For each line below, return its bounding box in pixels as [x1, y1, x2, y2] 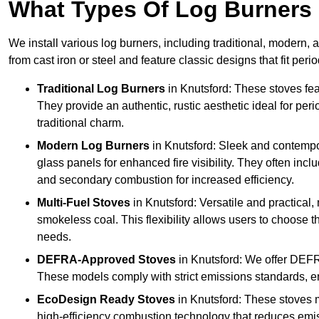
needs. [37, 231, 71, 244]
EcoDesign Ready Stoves [37, 293, 175, 306]
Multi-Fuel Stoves [37, 197, 130, 209]
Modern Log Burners [37, 140, 150, 152]
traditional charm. [37, 117, 124, 130]
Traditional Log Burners [37, 83, 165, 95]
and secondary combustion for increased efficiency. [37, 174, 294, 187]
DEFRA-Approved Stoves [37, 253, 176, 266]
